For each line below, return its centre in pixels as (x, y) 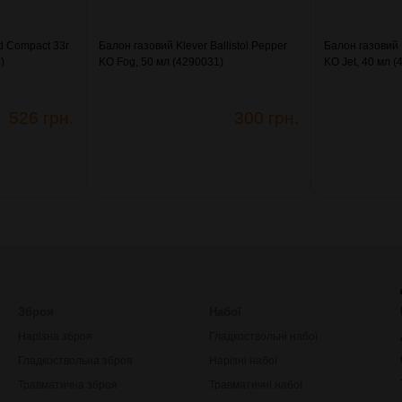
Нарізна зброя (55, 336)
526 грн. (42, 118)
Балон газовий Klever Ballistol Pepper (193, 45)
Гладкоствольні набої (263, 336)
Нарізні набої (243, 360)
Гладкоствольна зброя (75, 360)
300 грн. (266, 118)
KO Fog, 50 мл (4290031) (162, 61)
